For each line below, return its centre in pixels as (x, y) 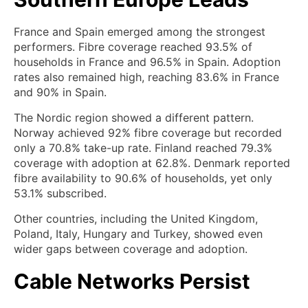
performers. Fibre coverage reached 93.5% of (133, 46)
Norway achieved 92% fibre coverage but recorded (148, 132)
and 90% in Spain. (60, 92)
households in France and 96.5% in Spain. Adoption (147, 62)
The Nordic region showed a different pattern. (134, 117)
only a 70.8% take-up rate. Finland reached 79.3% (143, 147)
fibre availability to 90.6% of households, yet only (143, 178)
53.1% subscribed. (60, 193)
